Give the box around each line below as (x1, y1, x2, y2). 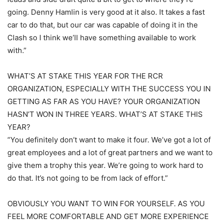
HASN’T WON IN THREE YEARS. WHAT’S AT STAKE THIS (7, 110, 203, 119)
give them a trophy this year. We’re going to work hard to (7, 161, 203, 170)
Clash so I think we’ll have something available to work (7, 33, 196, 42)
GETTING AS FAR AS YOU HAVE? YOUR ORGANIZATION (7, 97, 200, 106)
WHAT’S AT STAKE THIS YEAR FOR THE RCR (7, 71, 163, 81)
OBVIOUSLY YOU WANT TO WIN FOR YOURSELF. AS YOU (7, 199, 205, 208)
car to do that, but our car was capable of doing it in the (7, 20, 198, 29)
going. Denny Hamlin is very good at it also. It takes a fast (7, 7, 205, 17)
